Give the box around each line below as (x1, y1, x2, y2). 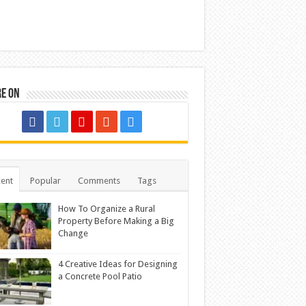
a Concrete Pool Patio (57, 271, 142, 282)
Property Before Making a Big (57, 216, 174, 226)
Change (57, 228, 88, 238)
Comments (77, 176, 120, 186)
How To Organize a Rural (57, 204, 155, 214)
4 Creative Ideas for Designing (57, 259, 178, 270)
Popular (29, 176, 61, 186)
